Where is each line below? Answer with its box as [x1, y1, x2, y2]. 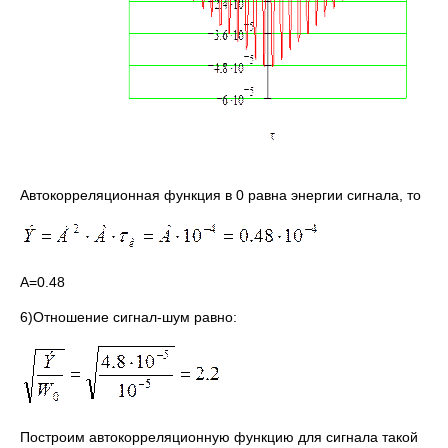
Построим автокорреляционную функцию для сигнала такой [20, 428, 418, 445]
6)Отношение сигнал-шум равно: [20, 308, 237, 325]
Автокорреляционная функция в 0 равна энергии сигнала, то [20, 186, 421, 203]
